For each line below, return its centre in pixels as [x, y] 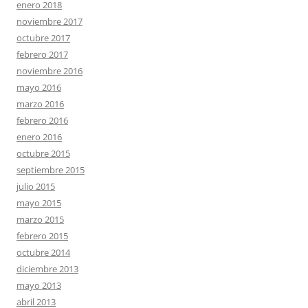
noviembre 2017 [49, 21]
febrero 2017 [42, 54]
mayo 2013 [39, 285]
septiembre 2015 [51, 169]
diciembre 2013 [47, 268]
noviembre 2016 [49, 70]
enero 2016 [39, 136]
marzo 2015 [40, 219]
